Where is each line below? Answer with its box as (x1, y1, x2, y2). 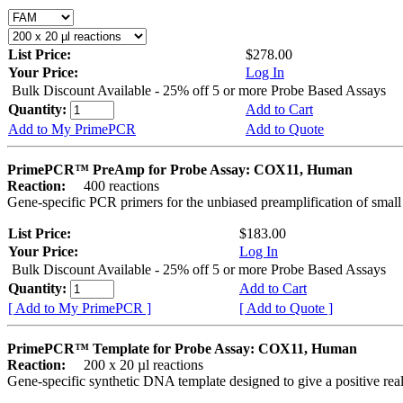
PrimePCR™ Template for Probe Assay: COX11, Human (7, 340, 357, 356)
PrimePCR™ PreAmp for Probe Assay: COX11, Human (7, 161, 353, 177)
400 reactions (69, 177, 159, 193)
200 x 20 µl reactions (69, 356, 203, 372)
